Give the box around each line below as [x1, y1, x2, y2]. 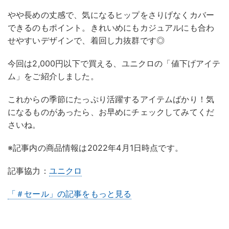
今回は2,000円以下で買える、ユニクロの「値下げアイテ [8, 58, 221, 69]
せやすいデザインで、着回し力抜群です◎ [8, 35, 165, 46]
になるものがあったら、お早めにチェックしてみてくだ [8, 107, 215, 118]
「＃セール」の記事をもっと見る [8, 189, 132, 199]
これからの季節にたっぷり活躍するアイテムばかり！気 [8, 94, 215, 105]
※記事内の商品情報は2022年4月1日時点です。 [8, 143, 183, 153]
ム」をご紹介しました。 [8, 71, 99, 82]
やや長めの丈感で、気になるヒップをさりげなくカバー [8, 10, 215, 20]
